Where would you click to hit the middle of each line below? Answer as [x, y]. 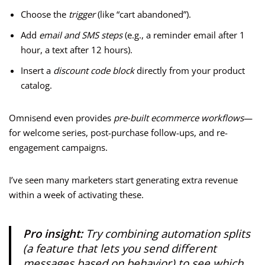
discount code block [94, 71]
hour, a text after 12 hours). [77, 50]
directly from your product [190, 71]
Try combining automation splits [167, 234]
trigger [82, 14]
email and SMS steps [81, 35]
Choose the [45, 14]
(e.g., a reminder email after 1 [184, 35]
